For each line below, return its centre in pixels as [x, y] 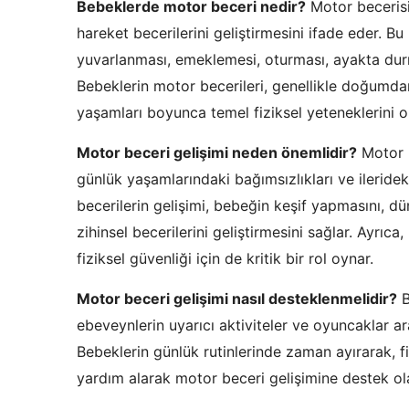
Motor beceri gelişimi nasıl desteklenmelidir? [237, 299]
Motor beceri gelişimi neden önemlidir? [217, 152]
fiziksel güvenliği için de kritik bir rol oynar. [225, 258]
